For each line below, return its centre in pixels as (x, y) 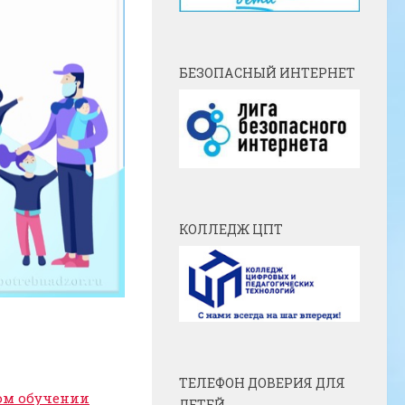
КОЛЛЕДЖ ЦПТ (231, 230)
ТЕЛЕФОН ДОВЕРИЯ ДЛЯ (262, 382)
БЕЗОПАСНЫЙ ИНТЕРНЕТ (267, 72)
